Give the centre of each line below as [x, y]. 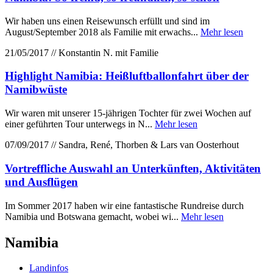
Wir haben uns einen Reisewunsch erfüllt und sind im [107, 21]
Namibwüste [36, 90]
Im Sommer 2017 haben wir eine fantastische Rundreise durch [124, 205]
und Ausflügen [41, 182]
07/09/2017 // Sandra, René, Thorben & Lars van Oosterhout [122, 145]
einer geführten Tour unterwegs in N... [80, 124]
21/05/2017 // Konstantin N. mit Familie [82, 52]
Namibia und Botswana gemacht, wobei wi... [93, 216]
